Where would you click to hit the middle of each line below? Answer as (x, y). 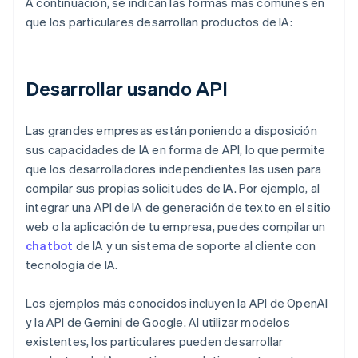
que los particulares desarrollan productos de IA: (159, 22)
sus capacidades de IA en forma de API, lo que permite (176, 150)
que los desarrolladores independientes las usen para (174, 169)
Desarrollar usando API (127, 89)
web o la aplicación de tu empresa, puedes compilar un (176, 227)
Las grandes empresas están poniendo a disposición (171, 131)
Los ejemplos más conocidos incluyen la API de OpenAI (177, 303)
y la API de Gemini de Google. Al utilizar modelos (158, 322)
